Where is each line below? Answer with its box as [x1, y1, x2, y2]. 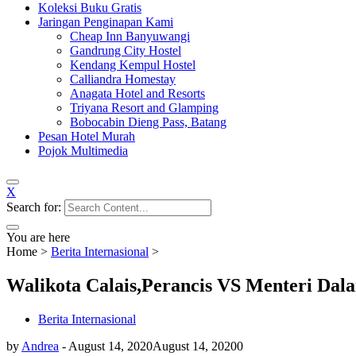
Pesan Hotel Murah [38, 130, 135, 144]
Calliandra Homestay [70, 72, 176, 87]
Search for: [6, 200, 61, 215]
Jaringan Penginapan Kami [38, 15, 173, 29]
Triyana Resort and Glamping [70, 101, 219, 115]
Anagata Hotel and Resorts [70, 87, 205, 101]
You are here [6, 230, 70, 245]
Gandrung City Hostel [70, 44, 181, 58]
